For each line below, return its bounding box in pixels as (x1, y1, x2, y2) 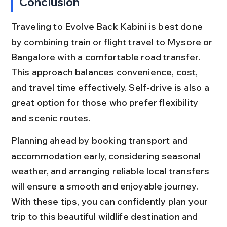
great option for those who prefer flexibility (11, 97, 201, 108)
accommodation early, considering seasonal (11, 150, 203, 162)
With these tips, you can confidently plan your (11, 196, 210, 207)
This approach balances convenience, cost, (11, 66, 200, 78)
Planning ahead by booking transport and (11, 135, 191, 146)
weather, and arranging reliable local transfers (11, 165, 212, 177)
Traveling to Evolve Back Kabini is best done (11, 21, 205, 32)
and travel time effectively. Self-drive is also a (11, 82, 211, 93)
